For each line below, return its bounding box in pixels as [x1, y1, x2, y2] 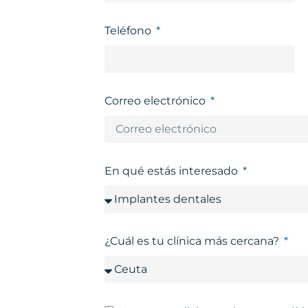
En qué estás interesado [104, 164, 241, 178]
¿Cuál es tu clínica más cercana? [104, 234, 282, 248]
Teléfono [104, 24, 154, 38]
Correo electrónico [104, 94, 208, 108]
